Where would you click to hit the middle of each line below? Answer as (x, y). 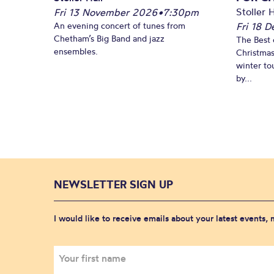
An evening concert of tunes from (120, 25)
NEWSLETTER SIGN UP (113, 184)
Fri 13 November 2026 (106, 12)
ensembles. (76, 51)
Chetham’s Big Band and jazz (109, 38)
